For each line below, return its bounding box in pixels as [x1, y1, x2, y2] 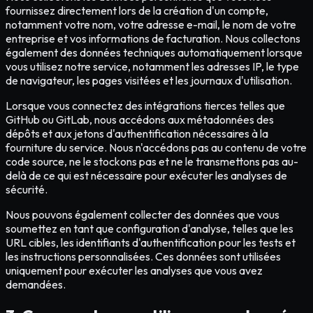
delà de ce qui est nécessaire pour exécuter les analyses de [6, 168, 287, 183]
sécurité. [6, 182, 48, 197]
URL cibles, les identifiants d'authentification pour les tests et [6, 235, 296, 250]
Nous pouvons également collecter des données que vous [6, 208, 279, 222]
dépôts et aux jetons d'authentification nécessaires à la [6, 126, 268, 141]
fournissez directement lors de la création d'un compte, [6, 3, 268, 18]
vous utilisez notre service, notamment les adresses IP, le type [6, 59, 299, 74]
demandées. [6, 277, 66, 292]
